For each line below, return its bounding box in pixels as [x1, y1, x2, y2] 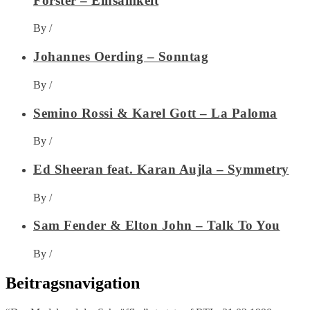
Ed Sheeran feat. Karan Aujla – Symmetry [33, 161, 289, 176]
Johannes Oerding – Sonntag [33, 49, 208, 64]
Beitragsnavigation [6, 274, 140, 292]
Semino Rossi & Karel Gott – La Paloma [33, 105, 277, 120]
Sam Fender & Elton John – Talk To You [33, 218, 280, 233]
